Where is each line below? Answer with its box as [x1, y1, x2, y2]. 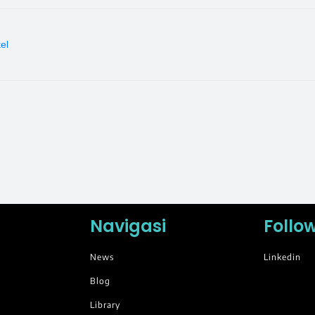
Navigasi [90, 214, 167, 238]
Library [90, 300, 121, 311]
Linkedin [263, 252, 301, 263]
